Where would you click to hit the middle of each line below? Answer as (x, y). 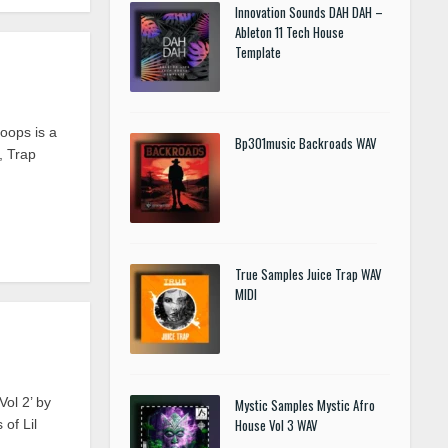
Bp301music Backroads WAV (306, 143)
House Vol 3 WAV (276, 425)
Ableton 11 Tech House (289, 32)
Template (258, 52)
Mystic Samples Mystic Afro (305, 405)
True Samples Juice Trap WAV (308, 274)
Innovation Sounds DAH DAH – (309, 12)
